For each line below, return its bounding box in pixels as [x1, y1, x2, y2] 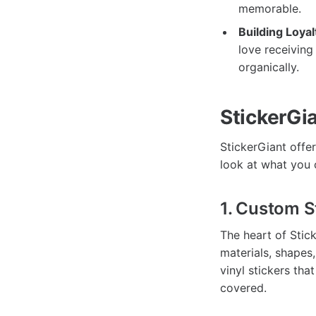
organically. [238, 60, 299, 75]
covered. [220, 281, 267, 296]
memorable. [238, 1, 301, 16]
